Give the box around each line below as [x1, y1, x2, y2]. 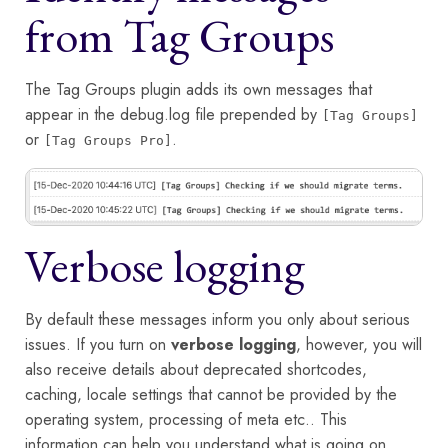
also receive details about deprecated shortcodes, [25, 357, 367, 381]
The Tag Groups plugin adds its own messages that [25, 77, 372, 101]
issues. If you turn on [25, 332, 171, 356]
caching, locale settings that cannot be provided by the [25, 382, 397, 406]
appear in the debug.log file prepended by [25, 102, 322, 126]
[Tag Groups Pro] [44, 132, 172, 148]
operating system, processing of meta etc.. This [25, 407, 347, 431]
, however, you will [296, 332, 422, 356]
